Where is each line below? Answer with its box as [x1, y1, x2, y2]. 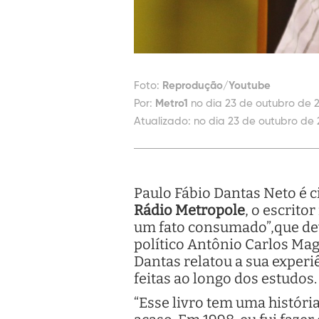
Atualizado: [134, 115, 191, 127]
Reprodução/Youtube [162, 80, 271, 91]
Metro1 [155, 98, 188, 109]
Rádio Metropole [134, 201, 245, 219]
